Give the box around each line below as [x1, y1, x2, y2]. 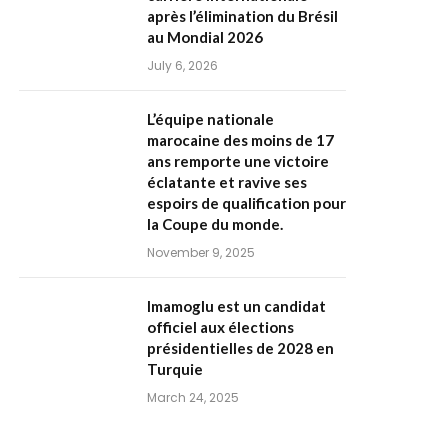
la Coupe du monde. [147, 215, 283, 233]
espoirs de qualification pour [147, 194, 346, 212]
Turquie [147, 360, 203, 378]
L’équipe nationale [147, 110, 274, 128]
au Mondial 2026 [147, 28, 263, 46]
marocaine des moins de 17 [147, 131, 334, 149]
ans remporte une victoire [147, 152, 329, 170]
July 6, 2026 [147, 57, 218, 74]
